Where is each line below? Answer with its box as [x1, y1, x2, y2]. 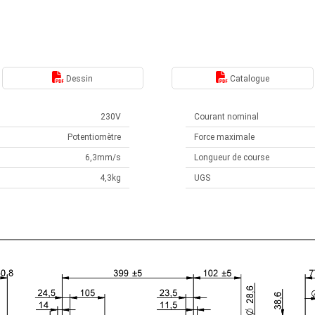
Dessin [64, 73, 94, 84]
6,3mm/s [85, 153, 121, 162]
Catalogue [227, 73, 269, 84]
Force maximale [194, 132, 255, 142]
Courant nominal [194, 112, 259, 122]
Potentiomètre [67, 132, 121, 142]
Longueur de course [194, 153, 269, 162]
